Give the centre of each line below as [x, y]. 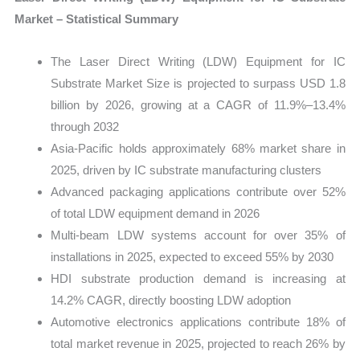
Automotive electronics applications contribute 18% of [198, 321]
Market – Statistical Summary [97, 18]
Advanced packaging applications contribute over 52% [198, 191]
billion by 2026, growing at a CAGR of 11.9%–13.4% [198, 104]
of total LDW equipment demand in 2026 [155, 213]
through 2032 [85, 126]
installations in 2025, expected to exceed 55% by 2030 [192, 256]
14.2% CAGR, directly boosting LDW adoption [171, 300]
